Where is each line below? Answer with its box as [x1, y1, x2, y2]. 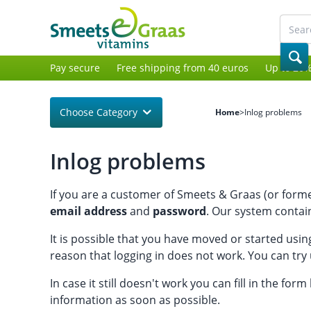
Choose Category [60, 106, 137, 119]
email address [50, 203, 127, 219]
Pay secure [50, 61, 100, 74]
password [153, 203, 206, 219]
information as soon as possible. [50, 292, 220, 308]
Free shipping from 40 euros [117, 61, 249, 74]
